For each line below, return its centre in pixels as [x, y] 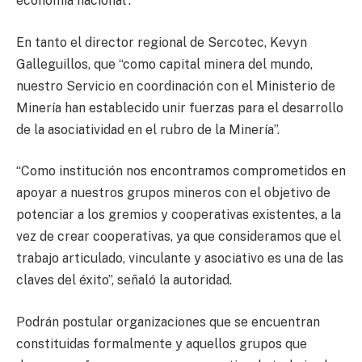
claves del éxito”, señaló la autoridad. [124, 280]
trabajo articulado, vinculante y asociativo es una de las [180, 259]
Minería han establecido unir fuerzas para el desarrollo [180, 107]
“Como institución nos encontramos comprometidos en [181, 171]
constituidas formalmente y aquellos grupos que [162, 343]
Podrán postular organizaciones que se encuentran [168, 322]
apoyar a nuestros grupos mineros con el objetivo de [173, 193]
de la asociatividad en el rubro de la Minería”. [148, 129]
